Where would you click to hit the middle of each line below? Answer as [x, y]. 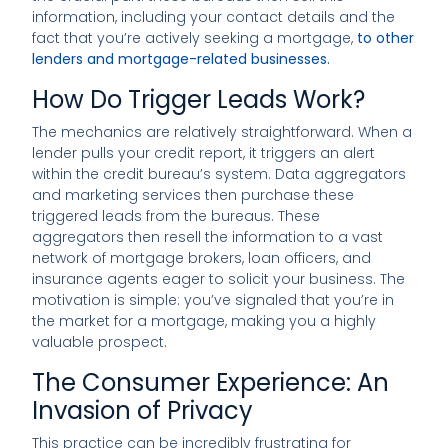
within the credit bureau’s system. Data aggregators [219, 173]
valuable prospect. [100, 341]
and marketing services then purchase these [193, 194]
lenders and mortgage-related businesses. [181, 58]
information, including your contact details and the [214, 16]
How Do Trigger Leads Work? [199, 99]
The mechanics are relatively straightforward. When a [222, 131]
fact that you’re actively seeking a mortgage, [195, 37]
